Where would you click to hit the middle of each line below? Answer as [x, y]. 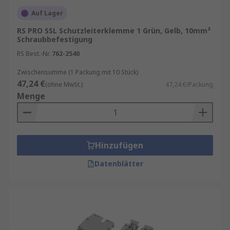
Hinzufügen [119, 145]
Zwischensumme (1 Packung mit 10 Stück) [78, 72]
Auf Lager [47, 13]
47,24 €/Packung [189, 84]
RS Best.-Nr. [34, 54]
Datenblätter [119, 164]
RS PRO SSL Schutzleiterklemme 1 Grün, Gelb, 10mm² [114, 31]
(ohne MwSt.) [64, 84]
